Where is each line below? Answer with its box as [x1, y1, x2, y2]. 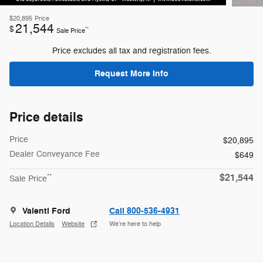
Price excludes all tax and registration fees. [52, 46, 211, 56]
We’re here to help [109, 220, 161, 228]
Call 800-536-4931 [109, 205, 180, 217]
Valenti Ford [22, 205, 70, 217]
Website [62, 220, 85, 228]
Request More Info [95, 68, 168, 80]
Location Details [9, 220, 55, 228]
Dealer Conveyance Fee [9, 149, 100, 159]
